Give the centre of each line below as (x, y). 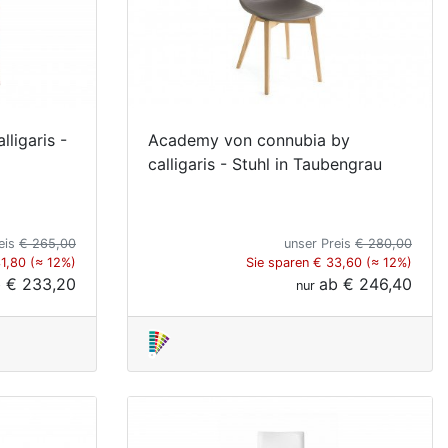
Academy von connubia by (249, 139)
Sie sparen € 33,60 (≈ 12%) (329, 262)
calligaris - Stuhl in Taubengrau (265, 163)
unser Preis (319, 243)
